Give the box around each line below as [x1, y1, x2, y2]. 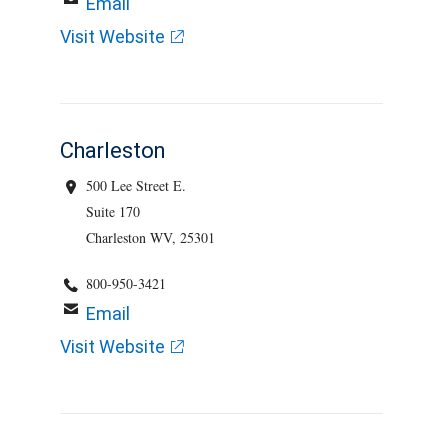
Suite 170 [86, 202, 141, 221]
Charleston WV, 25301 [86, 228, 216, 247]
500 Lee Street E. [86, 176, 187, 195]
